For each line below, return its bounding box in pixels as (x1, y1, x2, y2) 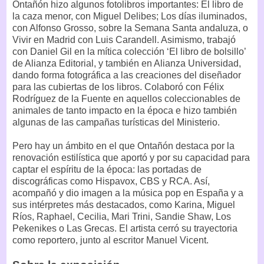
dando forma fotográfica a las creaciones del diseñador (12, 70, 241, 80)
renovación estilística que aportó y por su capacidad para (12, 152, 250, 163)
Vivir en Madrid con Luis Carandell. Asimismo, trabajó (12, 34, 236, 45)
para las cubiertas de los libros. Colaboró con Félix (12, 81, 224, 92)
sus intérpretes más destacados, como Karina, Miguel (12, 199, 235, 210)
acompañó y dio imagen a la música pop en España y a (12, 187, 243, 198)
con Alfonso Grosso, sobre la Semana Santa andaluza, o (12, 22, 248, 33)
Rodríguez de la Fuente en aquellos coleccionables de (12, 93, 240, 104)
